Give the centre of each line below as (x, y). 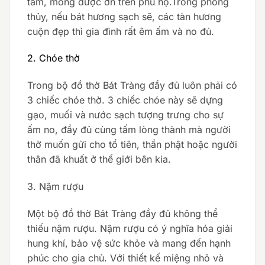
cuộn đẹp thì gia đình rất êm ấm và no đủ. (121, 31)
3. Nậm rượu (55, 186)
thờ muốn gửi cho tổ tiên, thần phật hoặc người (132, 145)
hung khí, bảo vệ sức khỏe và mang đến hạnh (129, 243)
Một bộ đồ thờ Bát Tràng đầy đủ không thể (122, 213)
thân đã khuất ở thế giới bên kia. (99, 159)
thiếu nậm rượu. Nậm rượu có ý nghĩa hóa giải (130, 228)
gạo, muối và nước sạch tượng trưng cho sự (125, 115)
